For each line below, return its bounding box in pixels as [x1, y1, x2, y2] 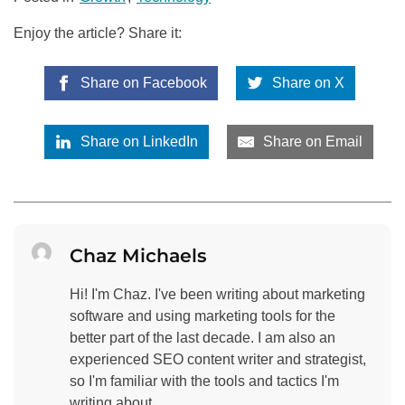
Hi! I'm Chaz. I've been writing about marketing [70, 287, 366, 303]
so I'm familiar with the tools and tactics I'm [70, 373, 340, 390]
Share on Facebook [76, 74, 207, 90]
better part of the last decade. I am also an [70, 330, 336, 346]
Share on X [268, 74, 345, 90]
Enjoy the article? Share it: [14, 24, 182, 41]
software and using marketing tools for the [70, 308, 336, 325]
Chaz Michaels [70, 244, 208, 268]
